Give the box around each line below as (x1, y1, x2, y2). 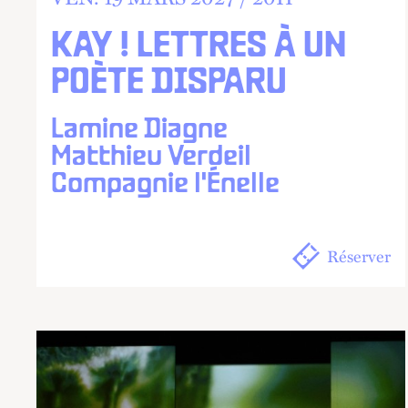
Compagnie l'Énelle (51, 171, 280, 198)
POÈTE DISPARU (51, 66, 287, 100)
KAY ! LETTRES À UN (51, 30, 346, 64)
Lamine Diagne (51, 117, 228, 143)
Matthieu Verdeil (51, 144, 251, 170)
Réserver (327, 243, 392, 269)
